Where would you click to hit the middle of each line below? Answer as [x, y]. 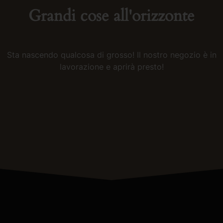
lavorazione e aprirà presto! [111, 66]
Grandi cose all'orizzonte [111, 16]
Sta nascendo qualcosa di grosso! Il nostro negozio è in [111, 55]
